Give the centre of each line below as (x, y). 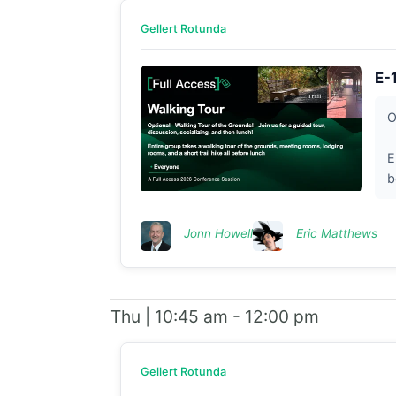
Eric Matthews (336, 233)
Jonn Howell (218, 233)
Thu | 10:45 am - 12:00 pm (214, 316)
